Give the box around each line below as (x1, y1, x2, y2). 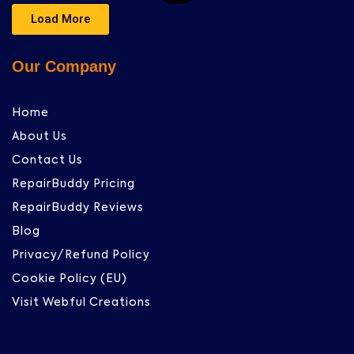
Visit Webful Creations (12, 296, 151, 308)
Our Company (12, 57, 116, 75)
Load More (31, 11, 90, 26)
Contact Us (12, 154, 83, 166)
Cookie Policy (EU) (12, 273, 127, 284)
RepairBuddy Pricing (12, 178, 135, 190)
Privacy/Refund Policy (12, 249, 150, 261)
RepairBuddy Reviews (12, 201, 144, 213)
